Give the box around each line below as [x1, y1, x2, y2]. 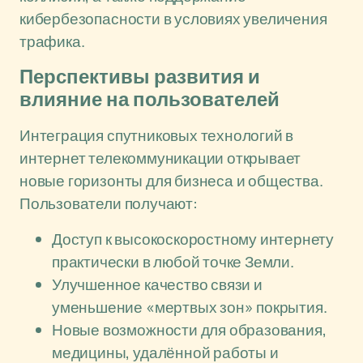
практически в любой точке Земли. [52, 251, 294, 272]
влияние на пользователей [19, 89, 280, 110]
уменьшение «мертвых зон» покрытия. [52, 297, 327, 318]
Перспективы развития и [19, 66, 260, 88]
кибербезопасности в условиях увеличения [19, 8, 327, 29]
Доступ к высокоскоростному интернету [52, 228, 335, 250]
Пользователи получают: [19, 193, 198, 214]
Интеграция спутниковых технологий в [19, 125, 294, 146]
